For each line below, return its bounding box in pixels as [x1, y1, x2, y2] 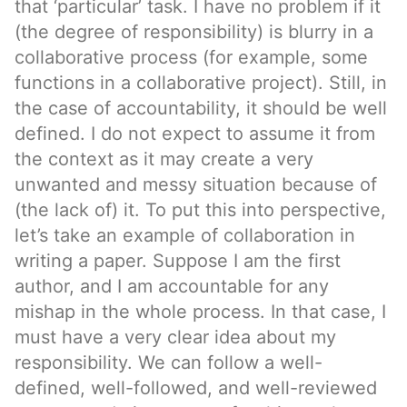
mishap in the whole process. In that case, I [15, 301, 386, 323]
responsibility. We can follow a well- [15, 352, 323, 373]
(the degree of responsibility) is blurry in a [15, 21, 373, 43]
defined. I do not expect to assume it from [15, 123, 375, 144]
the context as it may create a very [15, 148, 313, 170]
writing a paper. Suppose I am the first [15, 250, 341, 272]
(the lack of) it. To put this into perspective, [15, 199, 386, 221]
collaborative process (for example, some [15, 46, 368, 68]
